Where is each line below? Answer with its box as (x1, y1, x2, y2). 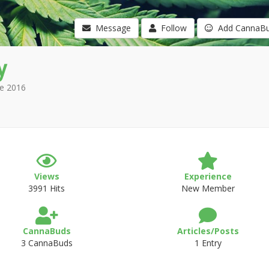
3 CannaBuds (20, 237, 73, 249)
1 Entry (194, 237, 222, 249)
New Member (181, 183, 235, 194)
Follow (156, 22, 187, 34)
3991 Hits (28, 183, 65, 194)
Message (90, 22, 131, 34)
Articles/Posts (177, 225, 239, 237)
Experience (184, 171, 232, 182)
